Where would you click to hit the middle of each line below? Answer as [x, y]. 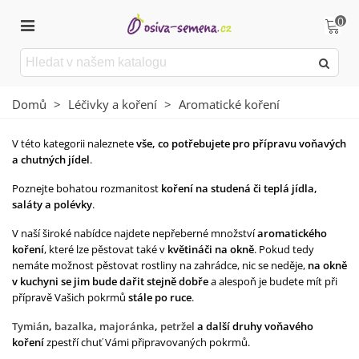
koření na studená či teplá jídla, [239, 188]
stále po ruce [160, 297]
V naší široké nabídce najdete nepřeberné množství [135, 233]
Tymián [30, 326]
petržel [177, 326]
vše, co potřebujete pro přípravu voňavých [241, 143]
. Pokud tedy [284, 249]
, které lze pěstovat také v [106, 249]
